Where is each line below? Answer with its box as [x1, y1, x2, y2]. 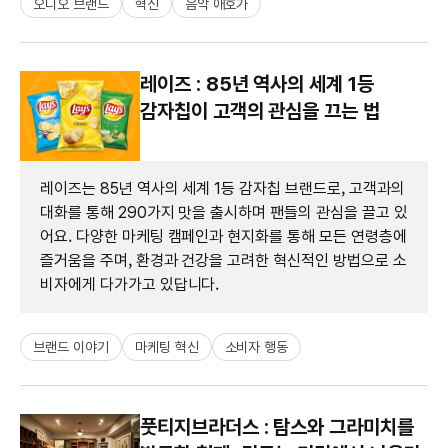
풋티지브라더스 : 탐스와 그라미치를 [140, 414, 414, 439]
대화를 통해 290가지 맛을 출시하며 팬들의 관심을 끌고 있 [40, 202, 408, 222]
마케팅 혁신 [134, 338, 199, 355]
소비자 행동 [224, 338, 289, 355]
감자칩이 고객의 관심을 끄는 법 [140, 98, 380, 123]
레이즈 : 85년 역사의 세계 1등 [140, 71, 374, 96]
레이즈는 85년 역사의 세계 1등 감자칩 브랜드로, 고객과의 [40, 178, 405, 198]
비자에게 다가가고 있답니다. [40, 274, 220, 294]
